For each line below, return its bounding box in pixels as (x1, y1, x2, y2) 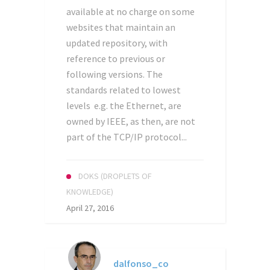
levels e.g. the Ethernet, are (66, 99, 181, 111)
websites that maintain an (66, 21, 175, 33)
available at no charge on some (66, 5, 195, 17)
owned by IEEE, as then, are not (66, 115, 195, 127)
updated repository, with (66, 37, 168, 49)
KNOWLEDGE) (66, 186, 113, 197)
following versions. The (66, 68, 163, 80)
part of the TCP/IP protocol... (66, 131, 187, 143)
